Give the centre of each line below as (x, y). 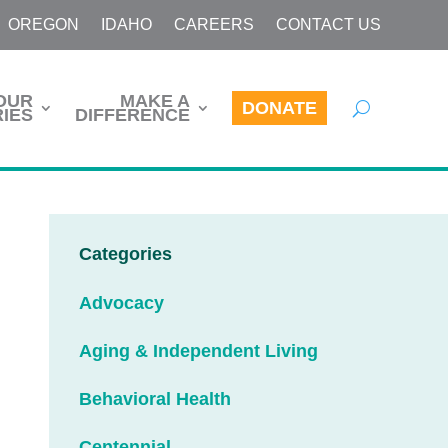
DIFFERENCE (132, 115)
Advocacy (122, 303)
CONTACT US (328, 24)
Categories (126, 254)
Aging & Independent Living (199, 351)
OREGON (43, 24)
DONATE (279, 108)
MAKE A (154, 101)
